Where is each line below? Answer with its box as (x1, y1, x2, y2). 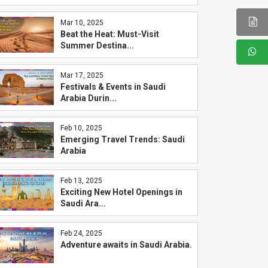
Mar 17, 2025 (60, 71, 103, 80)
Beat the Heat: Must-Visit (60, 29, 159, 39)
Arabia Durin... (60, 93, 117, 103)
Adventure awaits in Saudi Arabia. (60, 240, 192, 249)
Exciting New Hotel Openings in (60, 187, 182, 197)
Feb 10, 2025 (60, 124, 102, 132)
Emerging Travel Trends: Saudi (60, 135, 185, 144)
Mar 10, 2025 (60, 19, 103, 27)
